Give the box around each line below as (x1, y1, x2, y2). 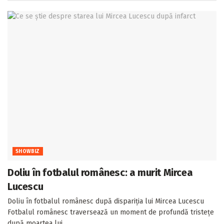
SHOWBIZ (15, 148, 40, 154)
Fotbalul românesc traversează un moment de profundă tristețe (7, 207, 214, 216)
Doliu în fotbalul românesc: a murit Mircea (7, 166, 193, 178)
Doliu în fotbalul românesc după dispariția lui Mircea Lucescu (7, 196, 204, 205)
